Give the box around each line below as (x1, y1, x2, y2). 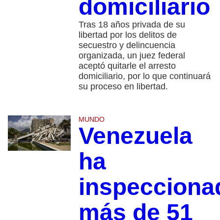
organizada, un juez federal (78, 51, 185, 61)
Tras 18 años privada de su (78, 20, 185, 30)
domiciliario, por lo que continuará (78, 71, 211, 82)
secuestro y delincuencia (78, 40, 175, 51)
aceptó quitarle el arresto (78, 61, 176, 71)
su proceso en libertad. (78, 82, 168, 92)
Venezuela (78, 123, 192, 149)
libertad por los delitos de (78, 30, 177, 40)
